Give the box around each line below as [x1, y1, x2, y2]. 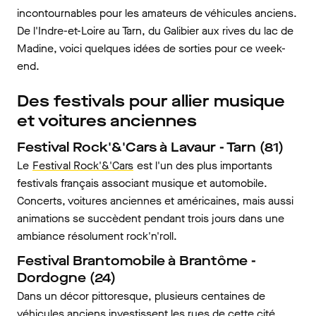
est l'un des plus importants [134, 158, 272, 173]
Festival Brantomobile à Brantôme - [17, 252, 256, 269]
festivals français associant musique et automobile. [17, 176, 267, 190]
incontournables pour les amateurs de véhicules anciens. [17, 6, 297, 20]
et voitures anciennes [17, 110, 197, 132]
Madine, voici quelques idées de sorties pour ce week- [17, 41, 286, 56]
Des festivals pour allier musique [17, 90, 285, 112]
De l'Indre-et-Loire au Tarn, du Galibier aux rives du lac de [17, 23, 293, 38]
